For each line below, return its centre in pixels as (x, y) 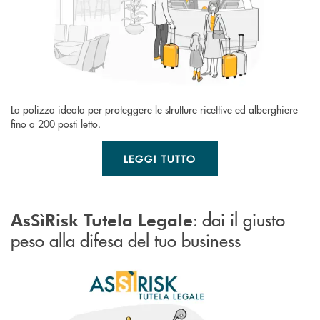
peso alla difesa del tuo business (126, 240)
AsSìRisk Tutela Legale (102, 220)
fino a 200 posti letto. (56, 124)
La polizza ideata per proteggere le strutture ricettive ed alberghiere (154, 110)
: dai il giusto (239, 219)
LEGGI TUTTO (160, 159)
